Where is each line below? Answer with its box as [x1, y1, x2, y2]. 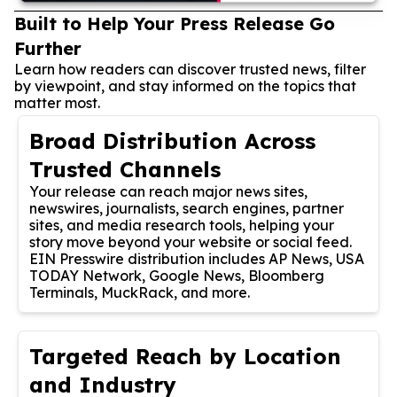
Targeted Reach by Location [29, 342, 341, 370]
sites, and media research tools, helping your [29, 215, 334, 234]
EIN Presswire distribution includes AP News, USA [29, 249, 364, 268]
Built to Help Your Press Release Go [14, 12, 335, 35]
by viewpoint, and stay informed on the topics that [14, 76, 356, 95]
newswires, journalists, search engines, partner [29, 198, 344, 217]
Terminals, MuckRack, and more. [29, 283, 250, 301]
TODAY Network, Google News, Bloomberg [29, 266, 324, 284]
